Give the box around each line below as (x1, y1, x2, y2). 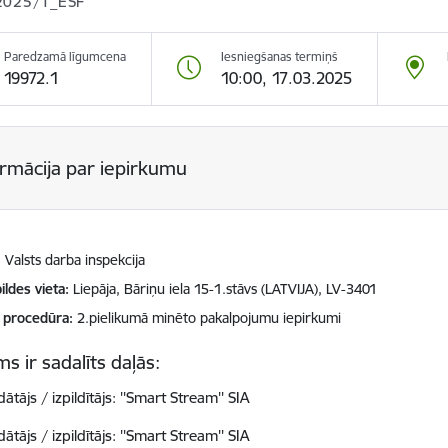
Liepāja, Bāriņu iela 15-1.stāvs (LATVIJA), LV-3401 (73, 280, 378, 298)
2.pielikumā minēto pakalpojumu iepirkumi (77, 309, 342, 327)
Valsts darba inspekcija (5, 251, 146, 269)
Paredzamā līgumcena (4, 49, 127, 64)
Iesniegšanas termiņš (221, 49, 339, 64)
